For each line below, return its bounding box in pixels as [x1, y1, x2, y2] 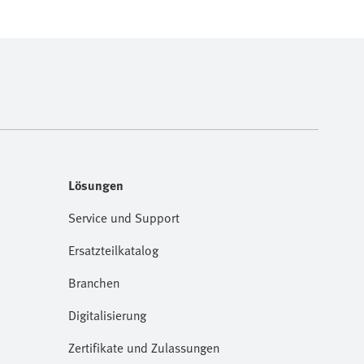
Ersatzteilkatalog [68, 240, 158, 260]
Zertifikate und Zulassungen [68, 338, 219, 357]
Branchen [68, 273, 119, 292]
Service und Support [68, 208, 180, 227]
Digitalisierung [68, 305, 146, 325]
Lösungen [68, 175, 123, 195]
